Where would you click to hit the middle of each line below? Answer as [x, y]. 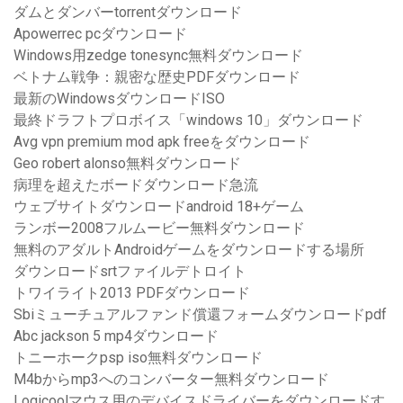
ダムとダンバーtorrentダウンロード [128, 13]
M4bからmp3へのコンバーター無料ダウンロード [171, 380]
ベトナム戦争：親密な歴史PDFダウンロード [157, 77]
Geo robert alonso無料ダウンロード [127, 164]
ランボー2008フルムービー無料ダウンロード [159, 228]
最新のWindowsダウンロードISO [119, 99]
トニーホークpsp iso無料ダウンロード [138, 358]
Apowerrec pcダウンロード [100, 34]
